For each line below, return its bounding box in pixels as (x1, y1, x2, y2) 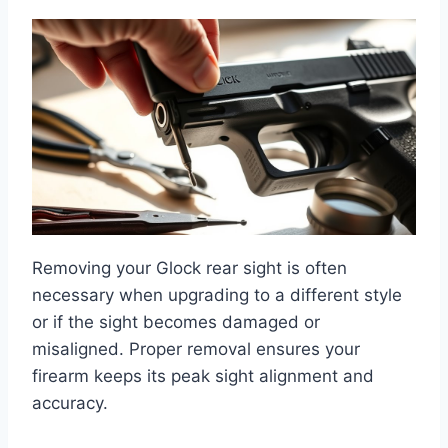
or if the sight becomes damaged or (32, 312, 320, 333)
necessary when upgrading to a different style (32, 285, 402, 306)
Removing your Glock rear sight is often (32, 258, 347, 279)
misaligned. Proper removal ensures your (32, 339, 360, 360)
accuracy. (32, 393, 108, 414)
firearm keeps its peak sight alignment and (32, 366, 374, 387)
